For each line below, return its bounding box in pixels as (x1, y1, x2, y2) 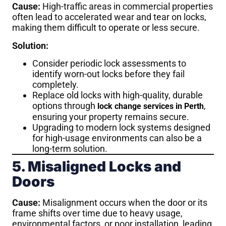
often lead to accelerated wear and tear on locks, (12, 12, 206, 23)
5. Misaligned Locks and (12, 157, 181, 175)
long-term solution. (32, 143, 107, 154)
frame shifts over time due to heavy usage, (12, 207, 183, 218)
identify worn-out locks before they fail (32, 68, 185, 79)
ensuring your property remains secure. (32, 111, 189, 122)
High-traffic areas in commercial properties (40, 1, 213, 12)
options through (32, 100, 97, 111)
